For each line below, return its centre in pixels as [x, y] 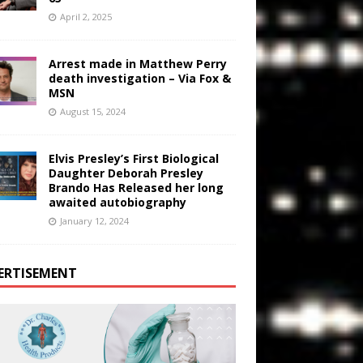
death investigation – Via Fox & [139, 78]
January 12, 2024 [94, 220]
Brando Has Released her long [136, 187]
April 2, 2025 [85, 16]
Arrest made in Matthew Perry [137, 63]
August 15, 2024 [92, 111]
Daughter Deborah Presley [126, 173]
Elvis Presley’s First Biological [133, 158]
